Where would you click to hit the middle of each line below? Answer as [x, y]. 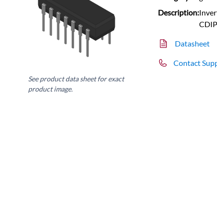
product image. [51, 89]
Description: [179, 12]
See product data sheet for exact [76, 78]
